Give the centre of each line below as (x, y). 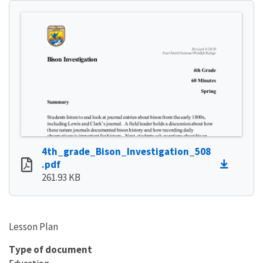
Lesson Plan (33, 226)
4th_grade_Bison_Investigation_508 (126, 151)
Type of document (50, 249)
